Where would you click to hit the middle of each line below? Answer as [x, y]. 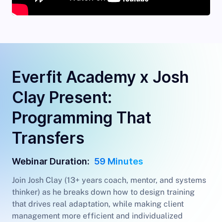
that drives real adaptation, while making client [98, 204]
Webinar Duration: [51, 161]
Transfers [48, 138]
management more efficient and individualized [97, 216]
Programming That [82, 118]
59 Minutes [119, 161]
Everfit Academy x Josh [100, 77]
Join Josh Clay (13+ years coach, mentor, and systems [109, 180]
